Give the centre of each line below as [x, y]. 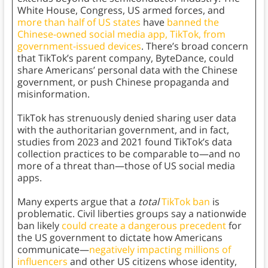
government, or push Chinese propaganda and [123, 82]
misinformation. [54, 94]
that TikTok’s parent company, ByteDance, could [125, 58]
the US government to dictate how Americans [120, 238]
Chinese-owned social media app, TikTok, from [121, 34]
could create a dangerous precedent [144, 226]
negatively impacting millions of [160, 250]
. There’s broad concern [194, 46]
